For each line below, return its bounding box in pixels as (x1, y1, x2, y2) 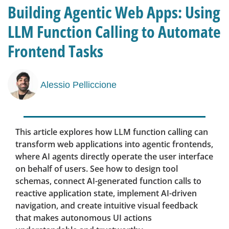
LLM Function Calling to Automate (8, 20, 221, 43)
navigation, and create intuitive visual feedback (15, 200, 198, 212)
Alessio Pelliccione (40, 79, 117, 90)
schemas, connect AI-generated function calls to (15, 175, 201, 187)
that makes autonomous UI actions (15, 212, 152, 224)
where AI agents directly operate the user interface (15, 151, 213, 163)
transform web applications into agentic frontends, (15, 139, 213, 150)
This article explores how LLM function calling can (15, 126, 208, 138)
